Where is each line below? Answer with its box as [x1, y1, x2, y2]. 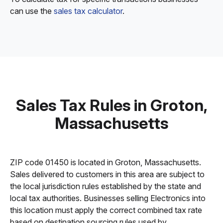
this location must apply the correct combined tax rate [10, 205, 202, 215]
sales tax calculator [54, 6, 122, 16]
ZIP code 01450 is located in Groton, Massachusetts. [10, 157, 201, 167]
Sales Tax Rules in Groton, [15, 96, 208, 115]
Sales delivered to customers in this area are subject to [10, 169, 205, 179]
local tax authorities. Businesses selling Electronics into [10, 193, 206, 203]
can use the [10, 6, 54, 16]
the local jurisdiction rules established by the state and [10, 181, 201, 191]
